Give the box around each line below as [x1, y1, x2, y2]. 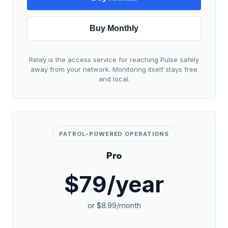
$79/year [64, 170, 164, 198]
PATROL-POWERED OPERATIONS [59, 130, 169, 137]
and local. [98, 74, 130, 83]
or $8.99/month [87, 201, 141, 210]
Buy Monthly [90, 23, 138, 33]
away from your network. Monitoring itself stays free [31, 65, 197, 73]
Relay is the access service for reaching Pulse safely [29, 55, 199, 64]
